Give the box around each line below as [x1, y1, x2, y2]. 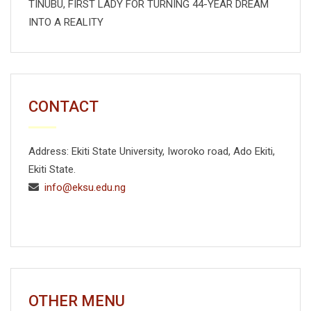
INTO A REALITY [28, 16, 103, 28]
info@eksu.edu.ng [44, 181, 126, 194]
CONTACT [28, 98, 99, 115]
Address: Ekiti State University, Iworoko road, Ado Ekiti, [28, 145, 275, 158]
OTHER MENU [28, 292, 125, 310]
